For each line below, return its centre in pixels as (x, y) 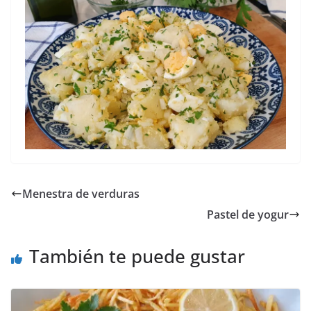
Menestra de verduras (81, 193)
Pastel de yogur (248, 214)
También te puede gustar (137, 256)
